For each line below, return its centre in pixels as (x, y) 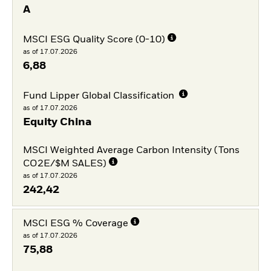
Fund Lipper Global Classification (100, 96)
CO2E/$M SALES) (64, 164)
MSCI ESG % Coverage (75, 224)
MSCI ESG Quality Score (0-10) (94, 40)
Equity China (57, 122)
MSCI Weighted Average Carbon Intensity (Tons (131, 151)
